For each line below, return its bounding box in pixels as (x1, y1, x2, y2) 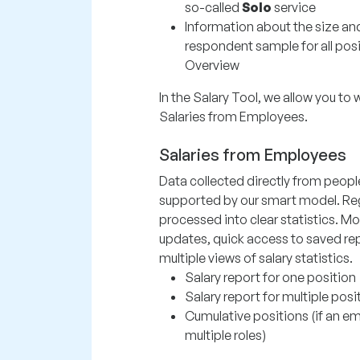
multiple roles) (185, 327, 266, 343)
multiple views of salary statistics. (159, 250, 353, 266)
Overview (185, 57, 239, 73)
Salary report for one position (185, 269, 356, 285)
